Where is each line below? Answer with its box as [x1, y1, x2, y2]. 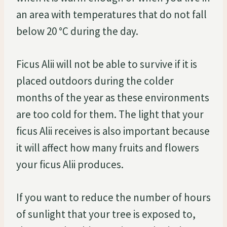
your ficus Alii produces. [16, 157, 124, 171]
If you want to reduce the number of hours [16, 190, 211, 204]
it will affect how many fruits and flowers [16, 140, 199, 155]
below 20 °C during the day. [16, 24, 138, 38]
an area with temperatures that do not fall [16, 7, 207, 21]
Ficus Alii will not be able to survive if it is [16, 57, 197, 71]
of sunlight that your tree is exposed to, [16, 207, 196, 221]
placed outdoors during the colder [16, 73, 174, 88]
